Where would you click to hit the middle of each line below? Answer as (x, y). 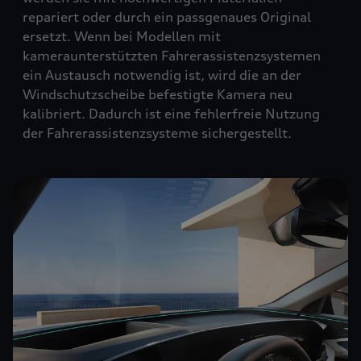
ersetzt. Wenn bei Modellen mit (122, 36)
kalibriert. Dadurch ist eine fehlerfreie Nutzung (171, 114)
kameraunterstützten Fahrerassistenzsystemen (172, 56)
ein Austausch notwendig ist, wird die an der (162, 75)
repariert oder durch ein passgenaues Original (167, 17)
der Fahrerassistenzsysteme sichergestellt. (157, 133)
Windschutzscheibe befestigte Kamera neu (158, 94)
